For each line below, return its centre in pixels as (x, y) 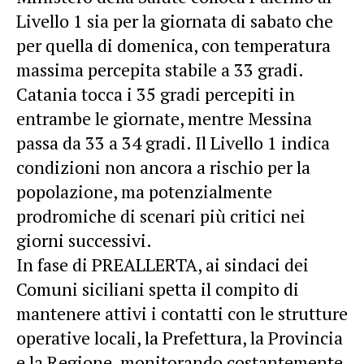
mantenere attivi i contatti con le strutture (182, 313)
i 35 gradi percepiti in (209, 93)
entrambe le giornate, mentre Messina (164, 118)
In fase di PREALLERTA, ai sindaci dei (162, 264)
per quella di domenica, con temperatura (173, 45)
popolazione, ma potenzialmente (144, 191)
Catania (49, 93)
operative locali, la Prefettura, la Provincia (180, 337)
